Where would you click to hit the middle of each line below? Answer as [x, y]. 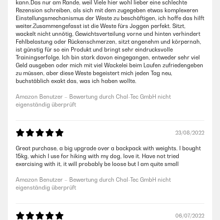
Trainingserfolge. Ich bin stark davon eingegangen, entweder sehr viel [108, 57]
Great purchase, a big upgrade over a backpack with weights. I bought [108, 148]
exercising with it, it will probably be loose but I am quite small [97, 164]
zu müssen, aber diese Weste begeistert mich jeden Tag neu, [94, 73]
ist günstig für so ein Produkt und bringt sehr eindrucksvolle [94, 50]
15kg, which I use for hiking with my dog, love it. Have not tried [97, 156]
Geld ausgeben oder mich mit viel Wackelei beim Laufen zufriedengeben [110, 65]
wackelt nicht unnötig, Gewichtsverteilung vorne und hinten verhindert [108, 34]
